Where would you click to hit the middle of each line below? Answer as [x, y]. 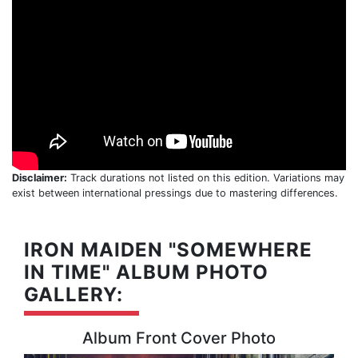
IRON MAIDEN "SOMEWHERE [168, 249]
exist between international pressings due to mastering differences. [175, 193]
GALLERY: [74, 294]
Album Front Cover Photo [179, 338]
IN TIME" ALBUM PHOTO [146, 272]
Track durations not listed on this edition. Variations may [206, 177]
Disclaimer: [40, 177]
